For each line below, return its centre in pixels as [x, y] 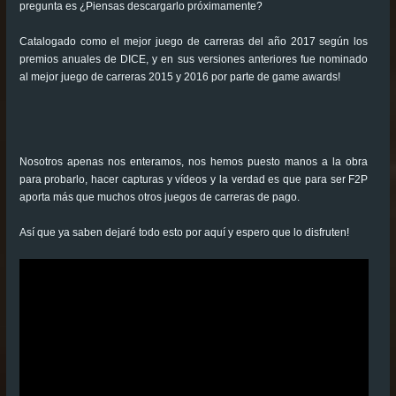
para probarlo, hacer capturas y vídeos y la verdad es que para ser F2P [194, 179]
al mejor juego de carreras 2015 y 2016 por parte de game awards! [179, 76]
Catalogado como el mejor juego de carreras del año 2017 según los [194, 41]
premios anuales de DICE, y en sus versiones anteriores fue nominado [194, 59]
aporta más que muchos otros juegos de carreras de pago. [159, 197]
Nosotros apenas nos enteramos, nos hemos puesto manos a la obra [194, 161]
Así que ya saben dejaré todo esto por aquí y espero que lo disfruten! [184, 232]
